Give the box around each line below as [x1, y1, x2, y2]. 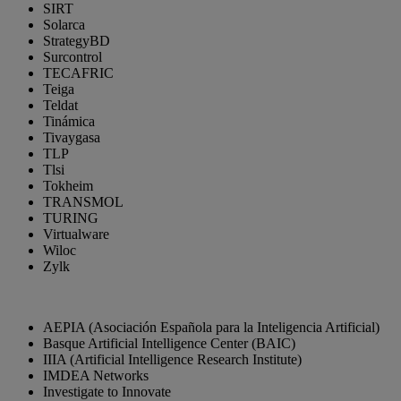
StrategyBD [43, 32, 110, 48]
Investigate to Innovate [43, 383, 171, 399]
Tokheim [43, 177, 93, 193]
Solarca [43, 16, 85, 32]
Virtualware [43, 226, 109, 242]
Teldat [43, 97, 78, 113]
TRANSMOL [43, 193, 124, 209]
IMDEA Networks [43, 367, 149, 383]
